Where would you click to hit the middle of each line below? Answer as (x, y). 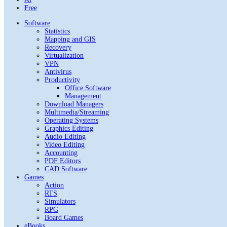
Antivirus (58, 71)
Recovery (58, 47)
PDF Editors (63, 161)
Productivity (62, 80)
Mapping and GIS (70, 39)
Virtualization (64, 55)
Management (83, 96)
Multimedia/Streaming (77, 112)
